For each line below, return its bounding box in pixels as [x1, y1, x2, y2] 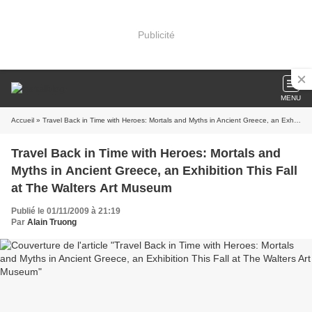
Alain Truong [27, 217, 77, 227]
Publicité [137, 29, 175, 40]
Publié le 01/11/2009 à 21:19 [11, 206, 120, 216]
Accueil [11, 116, 34, 124]
